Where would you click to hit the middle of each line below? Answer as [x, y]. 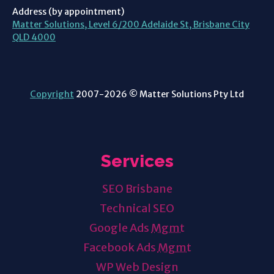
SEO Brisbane [137, 188]
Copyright [52, 94]
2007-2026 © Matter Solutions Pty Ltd [159, 94]
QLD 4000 [34, 37]
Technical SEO [137, 208]
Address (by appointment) [68, 11]
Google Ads [120, 228]
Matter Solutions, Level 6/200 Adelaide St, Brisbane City [131, 24]
